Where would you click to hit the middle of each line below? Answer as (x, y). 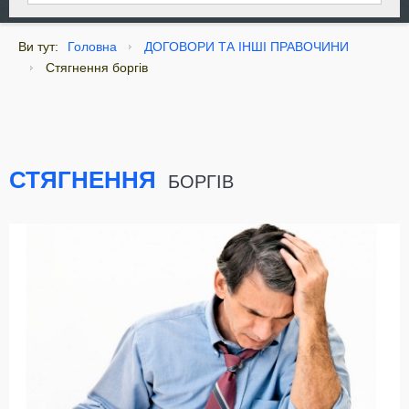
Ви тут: (38, 47)
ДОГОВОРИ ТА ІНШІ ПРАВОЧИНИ (246, 47)
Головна (92, 47)
